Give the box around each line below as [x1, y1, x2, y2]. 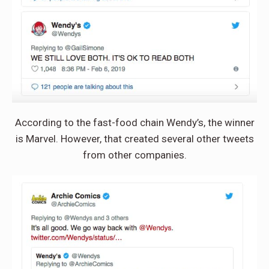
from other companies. [82, 149, 187, 162]
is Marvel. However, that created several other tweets [15, 133, 254, 145]
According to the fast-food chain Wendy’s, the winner [14, 116, 255, 129]
